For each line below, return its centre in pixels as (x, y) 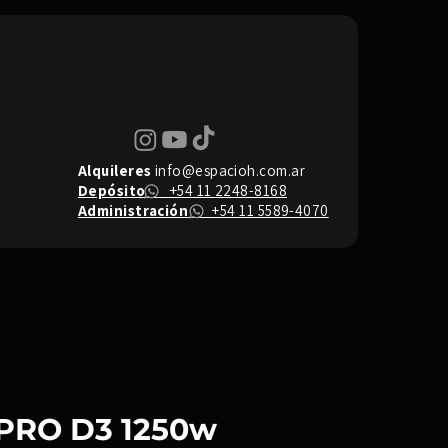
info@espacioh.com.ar (229, 170)
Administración (133, 210)
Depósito (112, 190)
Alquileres (115, 170)
